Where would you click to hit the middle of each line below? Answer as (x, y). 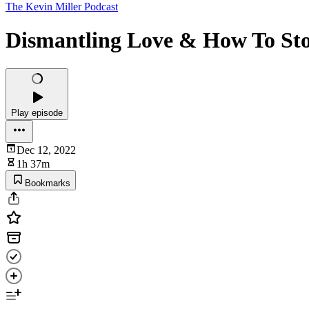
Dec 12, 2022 (46, 150)
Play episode (37, 112)
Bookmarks (48, 183)
